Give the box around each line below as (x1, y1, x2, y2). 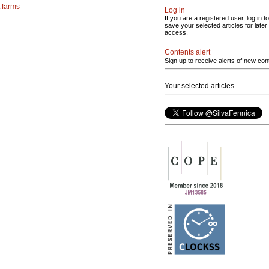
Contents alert (165, 48, 210, 56)
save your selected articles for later (165, 22, 267, 29)
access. (165, 29, 188, 36)
